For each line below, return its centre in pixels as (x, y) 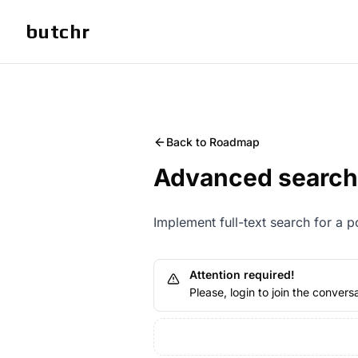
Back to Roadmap (213, 142)
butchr (58, 31)
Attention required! (242, 274)
